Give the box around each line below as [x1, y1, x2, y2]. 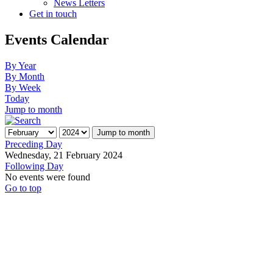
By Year [5, 60, 36, 71]
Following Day [5, 160, 63, 171]
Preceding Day [5, 138, 62, 149]
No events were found [5, 171, 90, 182]
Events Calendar [5, 31, 109, 48]
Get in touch [29, 9, 77, 19]
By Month [5, 71, 44, 82]
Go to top [5, 182, 41, 193]
